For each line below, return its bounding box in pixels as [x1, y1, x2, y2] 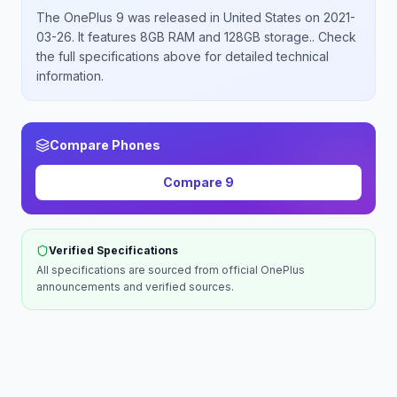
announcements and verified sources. [36, 280, 234, 293]
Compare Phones [50, 137, 160, 152]
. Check [312, 29, 356, 44]
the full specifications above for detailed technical [36, 49, 329, 64]
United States [223, 10, 301, 25]
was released [128, 10, 206, 25]
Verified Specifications [49, 244, 178, 257]
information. [36, 68, 104, 83]
